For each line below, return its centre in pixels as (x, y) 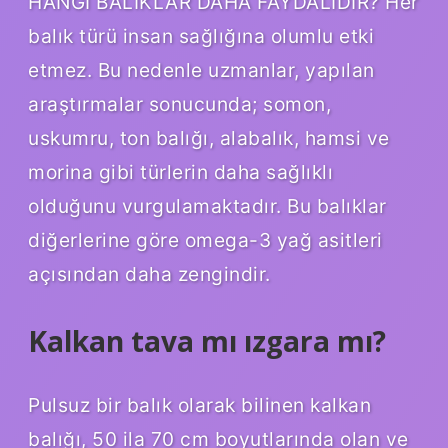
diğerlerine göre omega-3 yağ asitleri (205, 239)
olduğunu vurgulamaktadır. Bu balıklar (207, 205)
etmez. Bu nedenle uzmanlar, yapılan (201, 69)
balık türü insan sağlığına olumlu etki (201, 35)
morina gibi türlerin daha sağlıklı (180, 171)
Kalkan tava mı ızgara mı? (207, 340)
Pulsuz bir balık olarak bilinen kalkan (199, 404)
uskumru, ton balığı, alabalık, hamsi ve (209, 137)
